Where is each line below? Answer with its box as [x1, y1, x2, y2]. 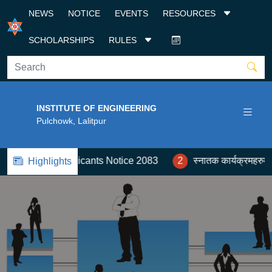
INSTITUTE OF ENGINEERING [36, 103, 157, 113]
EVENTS [115, 8, 149, 18]
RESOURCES [163, 8, 219, 18]
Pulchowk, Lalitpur [36, 116, 106, 126]
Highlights [28, 156, 72, 166]
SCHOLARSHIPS [29, 35, 95, 45]
